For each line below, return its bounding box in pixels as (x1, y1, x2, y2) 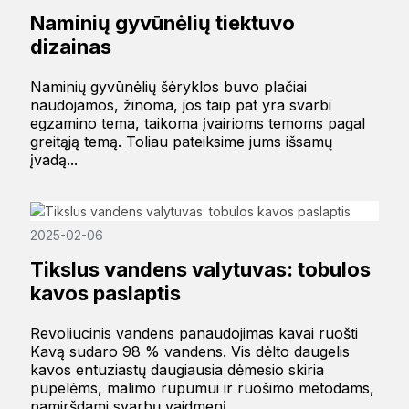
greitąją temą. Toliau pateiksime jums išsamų (29, 131, 332, 151)
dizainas (29, 34, 111, 58)
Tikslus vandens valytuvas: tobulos (29, 257, 371, 282)
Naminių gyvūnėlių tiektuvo (29, 10, 295, 35)
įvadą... (29, 150, 78, 169)
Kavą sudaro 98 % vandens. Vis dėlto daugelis (29, 342, 350, 362)
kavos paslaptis (29, 281, 181, 306)
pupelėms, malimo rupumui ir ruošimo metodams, (29, 379, 374, 398)
